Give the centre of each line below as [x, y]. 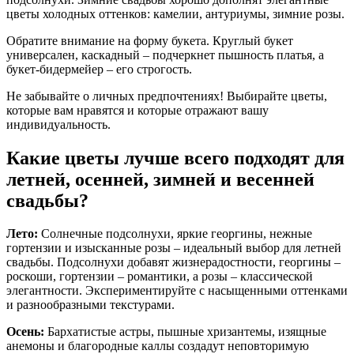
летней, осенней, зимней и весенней [160, 179]
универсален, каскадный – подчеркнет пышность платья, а [165, 55]
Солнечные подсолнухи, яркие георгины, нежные [175, 234]
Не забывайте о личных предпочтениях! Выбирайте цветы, [167, 96]
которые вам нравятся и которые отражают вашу [137, 110]
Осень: [25, 332]
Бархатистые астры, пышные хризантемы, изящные [185, 332]
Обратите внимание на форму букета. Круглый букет [150, 40]
